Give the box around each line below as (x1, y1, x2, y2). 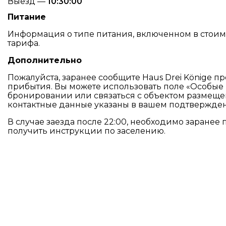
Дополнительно (8, 55, 82, 65)
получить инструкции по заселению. (8, 126, 165, 136)
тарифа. (8, 38, 40, 48)
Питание (8, 12, 46, 22)
